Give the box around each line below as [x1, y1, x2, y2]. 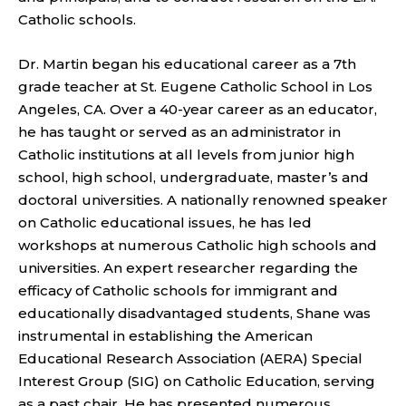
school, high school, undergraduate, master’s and [18, 169, 369, 187]
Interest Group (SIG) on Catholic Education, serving [18, 372, 375, 391]
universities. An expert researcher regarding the [18, 259, 358, 277]
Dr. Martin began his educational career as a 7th [18, 55, 356, 73]
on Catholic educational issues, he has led [18, 214, 312, 232]
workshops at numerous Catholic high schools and [18, 237, 377, 255]
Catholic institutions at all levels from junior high [18, 146, 354, 164]
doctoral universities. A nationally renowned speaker [18, 191, 388, 209]
